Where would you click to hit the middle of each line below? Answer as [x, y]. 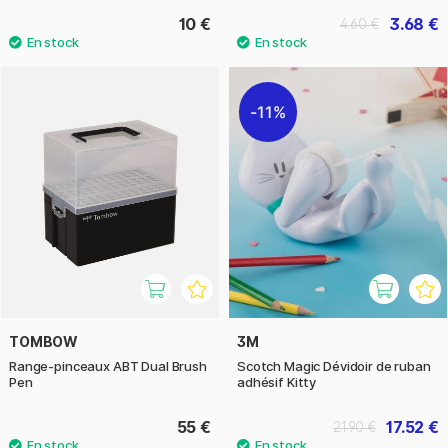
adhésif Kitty [277, 381]
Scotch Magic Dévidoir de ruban [334, 365]
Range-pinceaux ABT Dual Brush [108, 365]
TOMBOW [44, 341]
